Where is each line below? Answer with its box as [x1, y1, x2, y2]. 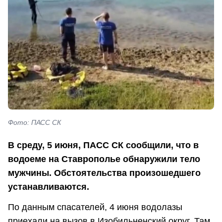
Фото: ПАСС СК [8, 118, 61, 127]
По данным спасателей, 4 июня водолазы [8, 202, 182, 213]
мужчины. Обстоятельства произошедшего [8, 167, 201, 178]
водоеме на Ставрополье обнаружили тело [8, 154, 200, 164]
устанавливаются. [8, 181, 89, 192]
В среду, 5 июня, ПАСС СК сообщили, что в [8, 140, 199, 150]
